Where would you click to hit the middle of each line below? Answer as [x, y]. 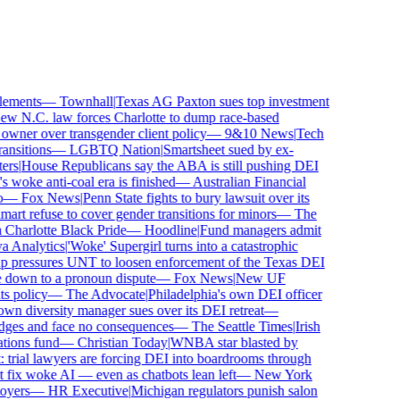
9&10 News [246, 133]
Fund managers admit [248, 230]
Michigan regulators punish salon [212, 391]
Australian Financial [237, 182]
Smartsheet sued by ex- [216, 150]
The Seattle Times [229, 326]
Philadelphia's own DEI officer [222, 294]
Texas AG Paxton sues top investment [210, 101]
